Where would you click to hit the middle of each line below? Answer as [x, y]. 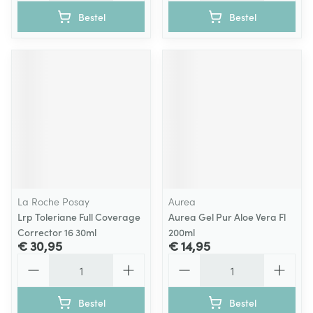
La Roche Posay [53, 201]
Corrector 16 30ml [57, 232]
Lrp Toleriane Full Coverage [79, 217]
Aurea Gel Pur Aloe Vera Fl [227, 217]
